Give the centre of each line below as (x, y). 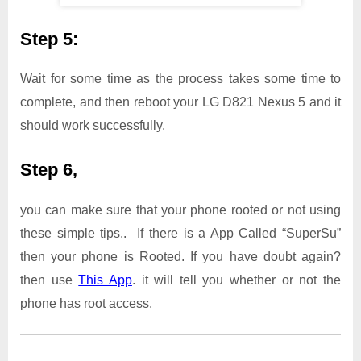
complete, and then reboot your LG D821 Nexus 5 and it (180, 102)
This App (105, 280)
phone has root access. (86, 303)
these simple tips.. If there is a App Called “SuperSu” (180, 233)
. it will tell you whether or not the (237, 280)
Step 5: (52, 39)
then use (50, 280)
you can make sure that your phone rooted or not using (180, 210)
